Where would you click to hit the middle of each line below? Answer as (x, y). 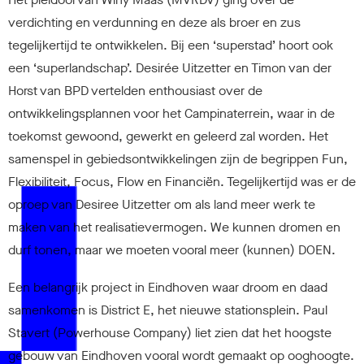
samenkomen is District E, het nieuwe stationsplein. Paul (168, 310)
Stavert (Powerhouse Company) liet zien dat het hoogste (170, 332)
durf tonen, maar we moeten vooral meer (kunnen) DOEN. (172, 249)
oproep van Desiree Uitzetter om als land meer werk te (162, 204)
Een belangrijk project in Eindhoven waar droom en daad (168, 287)
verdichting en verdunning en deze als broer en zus (154, 22)
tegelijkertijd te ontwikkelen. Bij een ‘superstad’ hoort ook (171, 45)
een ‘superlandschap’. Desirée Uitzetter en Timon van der (170, 67)
